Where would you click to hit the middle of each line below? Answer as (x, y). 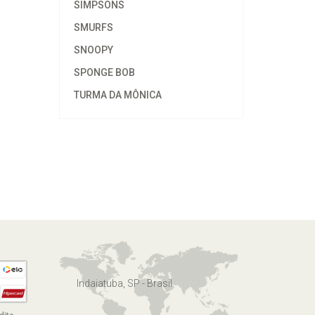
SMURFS (93, 27)
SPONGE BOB (104, 72)
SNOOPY (93, 50)
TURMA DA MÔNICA (117, 95)
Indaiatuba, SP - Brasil (124, 283)
